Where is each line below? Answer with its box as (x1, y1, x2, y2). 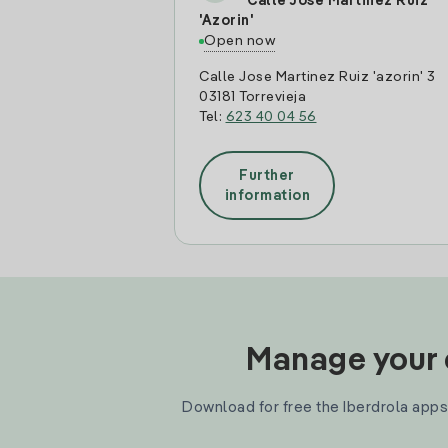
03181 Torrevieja (199, 90, 306, 104)
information (224, 188, 310, 203)
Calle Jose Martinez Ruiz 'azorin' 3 (199, 70, 436, 84)
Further (239, 168, 295, 183)
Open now (204, 34, 275, 48)
